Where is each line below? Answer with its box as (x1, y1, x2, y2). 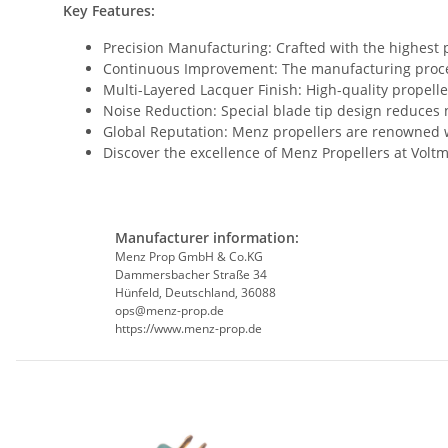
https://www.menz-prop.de (114, 320, 262, 338)
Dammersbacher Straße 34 (114, 266, 267, 284)
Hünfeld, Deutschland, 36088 (114, 284, 276, 302)
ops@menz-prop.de (114, 302, 224, 320)
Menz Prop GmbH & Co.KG (114, 248, 263, 266)
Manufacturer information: (114, 228, 299, 248)
